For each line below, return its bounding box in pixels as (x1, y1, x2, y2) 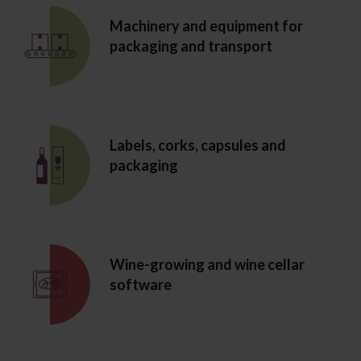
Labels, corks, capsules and (110, 136, 286, 155)
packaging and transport (110, 37, 272, 56)
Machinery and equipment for (110, 17, 303, 35)
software (110, 276, 172, 294)
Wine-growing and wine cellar (110, 255, 305, 274)
